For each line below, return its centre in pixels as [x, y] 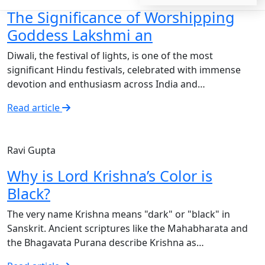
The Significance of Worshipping [121, 17]
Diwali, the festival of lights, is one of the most [110, 56]
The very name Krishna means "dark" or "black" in [119, 214]
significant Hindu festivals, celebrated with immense [124, 70]
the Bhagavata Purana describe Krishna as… [106, 243]
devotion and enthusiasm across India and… [106, 84]
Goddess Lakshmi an [80, 35]
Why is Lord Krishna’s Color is [110, 176]
